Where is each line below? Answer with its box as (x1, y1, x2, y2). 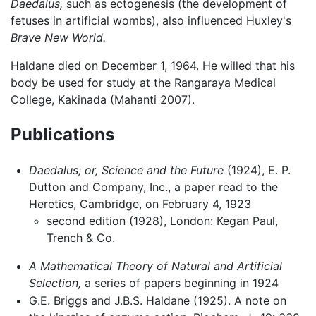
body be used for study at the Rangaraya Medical (11, 75, 276, 90)
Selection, (28, 275, 81, 290)
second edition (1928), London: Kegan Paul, (47, 213, 279, 228)
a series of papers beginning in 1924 (80, 275, 279, 290)
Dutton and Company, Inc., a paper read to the (28, 179, 278, 194)
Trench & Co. (47, 230, 116, 245)
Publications (11, 123, 114, 145)
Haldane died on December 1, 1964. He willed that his (11, 58, 295, 73)
